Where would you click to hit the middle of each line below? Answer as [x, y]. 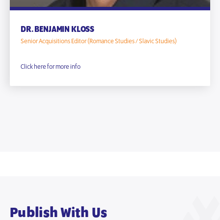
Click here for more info [51, 67]
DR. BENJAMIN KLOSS [58, 29]
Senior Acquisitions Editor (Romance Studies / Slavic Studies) [99, 41]
